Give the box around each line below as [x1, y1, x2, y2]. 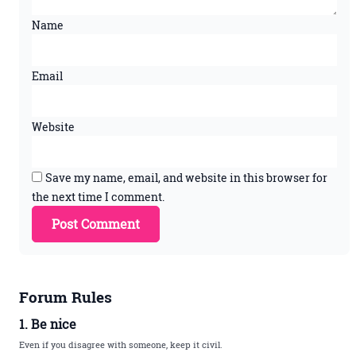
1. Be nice [19, 315, 76, 333]
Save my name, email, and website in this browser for [45, 169, 327, 185]
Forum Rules [19, 287, 112, 308]
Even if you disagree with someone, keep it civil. [19, 338, 222, 351]
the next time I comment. [32, 188, 164, 204]
